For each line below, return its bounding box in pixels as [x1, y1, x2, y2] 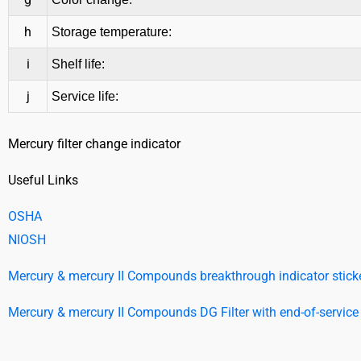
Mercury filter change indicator [8, 136, 180, 152]
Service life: [52, 89, 118, 104]
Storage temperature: [52, 25, 172, 39]
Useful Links [8, 172, 78, 189]
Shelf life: [52, 57, 105, 72]
